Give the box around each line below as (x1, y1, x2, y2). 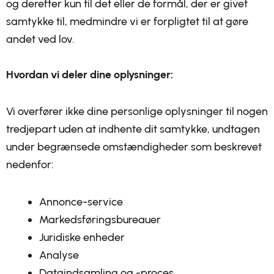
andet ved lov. (6, 32, 74, 46)
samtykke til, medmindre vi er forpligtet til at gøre (6, 14, 248, 28)
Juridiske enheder (39, 230, 125, 244)
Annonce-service (39, 194, 123, 209)
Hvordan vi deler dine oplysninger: (6, 67, 173, 81)
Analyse (39, 248, 79, 262)
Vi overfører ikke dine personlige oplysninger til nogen (6, 105, 268, 118)
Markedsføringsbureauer (39, 212, 161, 226)
